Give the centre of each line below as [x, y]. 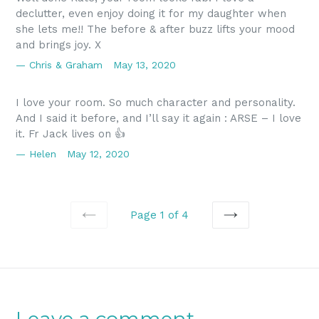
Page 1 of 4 [159, 215]
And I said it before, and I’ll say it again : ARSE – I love [158, 118]
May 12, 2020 [98, 153]
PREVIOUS [119, 228]
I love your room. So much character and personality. [156, 102]
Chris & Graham [66, 64]
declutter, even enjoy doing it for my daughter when [151, 13]
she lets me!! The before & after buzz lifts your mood [155, 29]
